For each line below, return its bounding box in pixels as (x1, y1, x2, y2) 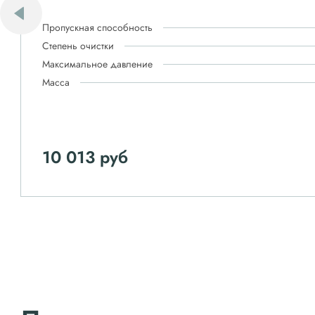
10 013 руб (42, 145, 128, 169)
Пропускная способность (42, 20, 153, 34)
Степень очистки (42, 39, 114, 53)
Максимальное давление (42, 57, 153, 71)
